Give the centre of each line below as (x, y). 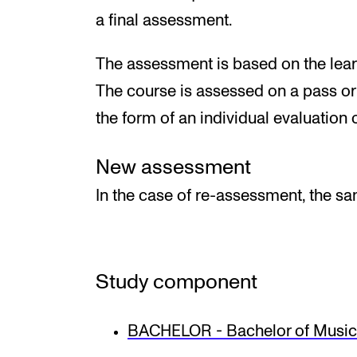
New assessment (173, 168)
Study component (177, 282)
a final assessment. (164, 21)
